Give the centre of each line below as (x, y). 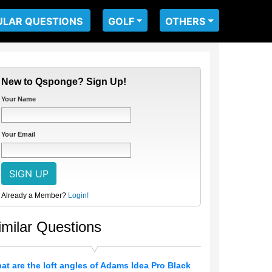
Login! (78, 195)
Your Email (18, 134)
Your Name (19, 99)
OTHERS (185, 21)
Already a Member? (34, 195)
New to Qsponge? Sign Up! (64, 82)
